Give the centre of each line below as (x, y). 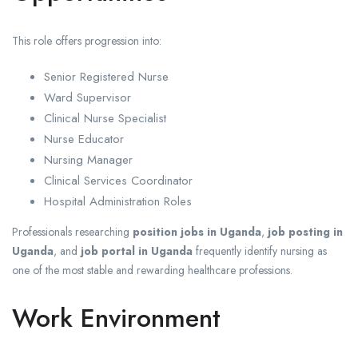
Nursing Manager (88, 160)
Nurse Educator (84, 139)
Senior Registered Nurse (106, 77)
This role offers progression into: (87, 41)
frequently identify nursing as (260, 251)
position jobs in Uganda (197, 232)
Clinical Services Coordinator (118, 181)
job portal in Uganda (137, 251)
